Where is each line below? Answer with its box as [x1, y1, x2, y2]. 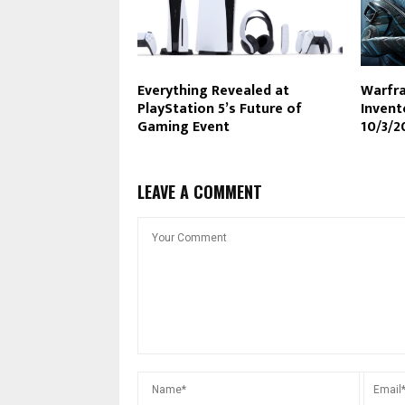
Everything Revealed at [137, 78, 289, 103]
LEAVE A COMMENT [137, 179, 262, 203]
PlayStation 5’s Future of [137, 96, 302, 121]
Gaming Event [137, 114, 230, 139]
